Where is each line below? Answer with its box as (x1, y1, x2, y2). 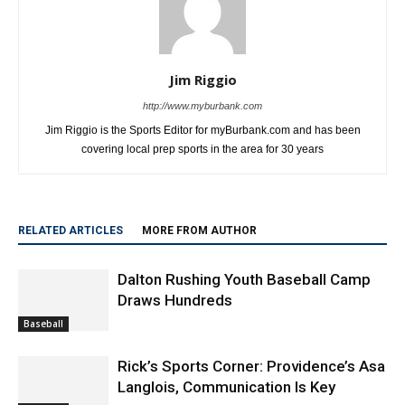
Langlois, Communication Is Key (118, 344, 335, 363)
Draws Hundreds (118, 258, 232, 277)
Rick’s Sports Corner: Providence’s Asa (118, 324, 385, 343)
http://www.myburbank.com (143, 67, 262, 79)
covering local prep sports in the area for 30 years (81, 109, 324, 123)
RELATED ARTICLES (18, 191, 123, 204)
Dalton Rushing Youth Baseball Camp (118, 237, 371, 256)
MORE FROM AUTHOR (142, 191, 257, 204)
